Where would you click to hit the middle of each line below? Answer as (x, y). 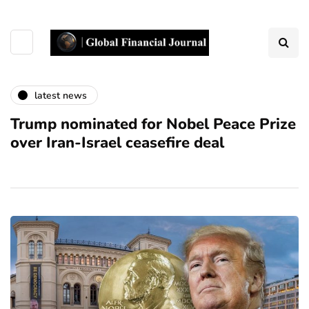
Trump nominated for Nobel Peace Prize (153, 124)
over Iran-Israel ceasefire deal (117, 143)
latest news (61, 95)
